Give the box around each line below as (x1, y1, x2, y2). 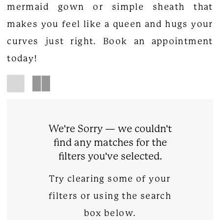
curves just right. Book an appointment (7, 36, 213, 47)
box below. (83, 208, 137, 218)
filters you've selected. (58, 150, 162, 163)
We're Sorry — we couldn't (48, 123, 172, 135)
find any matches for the (53, 137, 167, 149)
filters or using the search (48, 191, 172, 201)
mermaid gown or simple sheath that (7, 2, 213, 12)
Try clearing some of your (49, 173, 171, 184)
